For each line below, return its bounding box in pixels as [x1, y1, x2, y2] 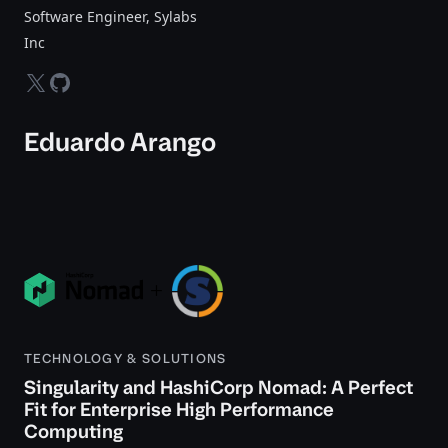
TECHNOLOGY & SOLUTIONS [24, 349, 227, 367]
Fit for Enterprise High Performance [24, 396, 334, 422]
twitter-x [23, 72, 87, 94]
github [47, 72, 97, 94]
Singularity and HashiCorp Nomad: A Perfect [24, 374, 413, 400]
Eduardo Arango [24, 125, 216, 159]
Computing [24, 418, 123, 444]
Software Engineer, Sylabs [24, 7, 197, 26]
